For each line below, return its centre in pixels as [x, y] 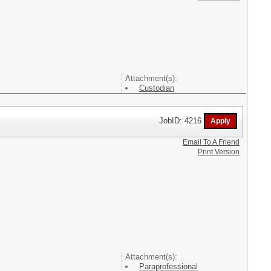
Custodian [156, 88]
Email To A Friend [211, 142]
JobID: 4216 [182, 120]
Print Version [219, 152]
